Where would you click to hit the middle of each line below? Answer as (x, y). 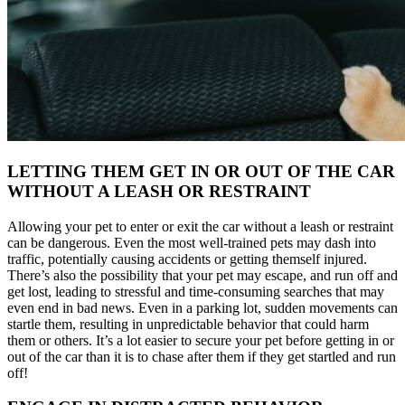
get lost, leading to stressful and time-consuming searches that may (196, 291)
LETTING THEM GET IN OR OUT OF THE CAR (201, 171)
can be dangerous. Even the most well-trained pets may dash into (192, 242)
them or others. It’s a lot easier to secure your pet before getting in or (201, 340)
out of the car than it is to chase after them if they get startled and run (202, 356)
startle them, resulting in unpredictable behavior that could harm (188, 324)
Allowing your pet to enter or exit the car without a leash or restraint (200, 226)
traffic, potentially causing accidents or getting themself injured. (187, 259)
